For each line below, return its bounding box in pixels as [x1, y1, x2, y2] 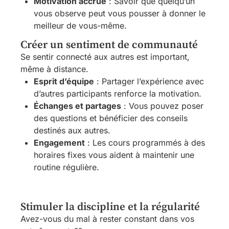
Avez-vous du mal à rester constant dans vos [20, 213, 194, 224]
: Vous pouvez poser [121, 100, 203, 111]
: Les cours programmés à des [85, 137, 205, 148]
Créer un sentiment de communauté [20, 38, 198, 52]
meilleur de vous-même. [34, 20, 127, 31]
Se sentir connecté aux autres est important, [20, 51, 190, 62]
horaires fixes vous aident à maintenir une [34, 149, 194, 160]
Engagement [34, 137, 85, 148]
